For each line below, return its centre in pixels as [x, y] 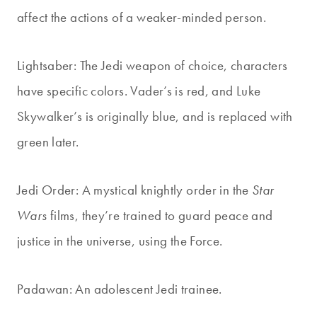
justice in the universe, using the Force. [120, 241]
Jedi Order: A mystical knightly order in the [135, 190]
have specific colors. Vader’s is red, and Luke [139, 91]
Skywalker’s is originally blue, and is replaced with [155, 117]
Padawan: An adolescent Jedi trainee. [120, 289]
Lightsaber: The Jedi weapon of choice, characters [152, 66]
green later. [48, 142]
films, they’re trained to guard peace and [160, 216]
